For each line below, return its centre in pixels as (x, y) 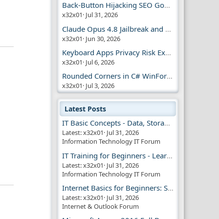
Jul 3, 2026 (100, 86)
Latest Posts (85, 109)
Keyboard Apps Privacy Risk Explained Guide (168, 52)
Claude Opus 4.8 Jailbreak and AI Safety (168, 29)
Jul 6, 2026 (100, 62)
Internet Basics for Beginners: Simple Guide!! (171, 188)
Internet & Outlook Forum (100, 207)
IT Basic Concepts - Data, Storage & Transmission (167, 123)
